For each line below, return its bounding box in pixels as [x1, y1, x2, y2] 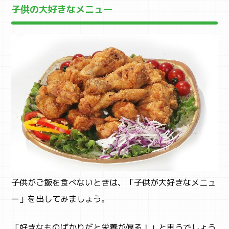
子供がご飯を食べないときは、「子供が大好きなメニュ [11, 177, 216, 189]
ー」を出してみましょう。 [11, 193, 110, 205]
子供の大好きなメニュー [11, 3, 113, 16]
